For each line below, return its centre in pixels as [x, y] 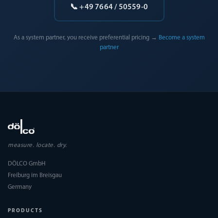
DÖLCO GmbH [27, 164]
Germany [20, 187]
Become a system [182, 38]
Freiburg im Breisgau [35, 175]
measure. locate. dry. [37, 145]
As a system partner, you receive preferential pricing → [85, 38]
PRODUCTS [25, 211]
